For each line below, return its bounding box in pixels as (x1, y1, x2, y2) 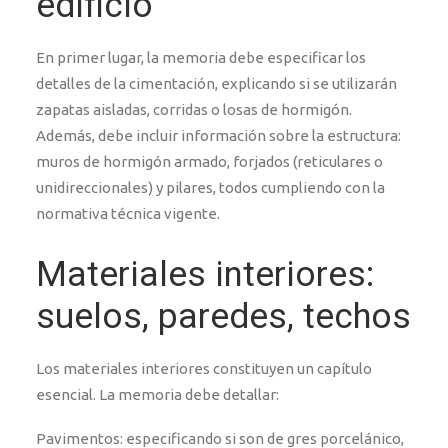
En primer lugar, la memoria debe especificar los (36, 49, 366, 66)
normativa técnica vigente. (36, 205, 220, 222)
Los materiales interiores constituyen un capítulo (36, 360, 372, 377)
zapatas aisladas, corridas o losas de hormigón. (36, 101, 352, 118)
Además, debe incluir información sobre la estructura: (36, 127, 401, 144)
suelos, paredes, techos (36, 296, 411, 337)
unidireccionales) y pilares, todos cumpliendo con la (36, 179, 385, 196)
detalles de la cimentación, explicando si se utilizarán (36, 75, 397, 92)
